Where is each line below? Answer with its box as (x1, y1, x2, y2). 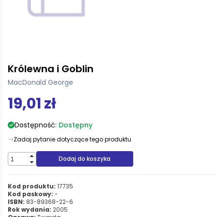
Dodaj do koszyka (59, 155, 111, 163)
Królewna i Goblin (8, 62, 93, 76)
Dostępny (59, 120, 93, 130)
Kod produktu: (8, 182, 56, 190)
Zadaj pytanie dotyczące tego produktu (14, 135, 131, 143)
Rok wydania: (8, 205, 51, 214)
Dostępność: (15, 120, 59, 130)
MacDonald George (8, 77, 73, 87)
